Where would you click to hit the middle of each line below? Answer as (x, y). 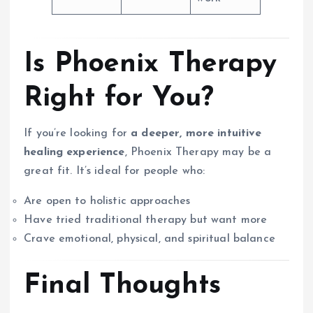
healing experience (74, 152)
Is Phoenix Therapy (151, 64)
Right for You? (119, 98)
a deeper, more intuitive (196, 133)
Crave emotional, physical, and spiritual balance (150, 239)
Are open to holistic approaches (107, 201)
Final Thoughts (123, 286)
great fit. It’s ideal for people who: (115, 171)
